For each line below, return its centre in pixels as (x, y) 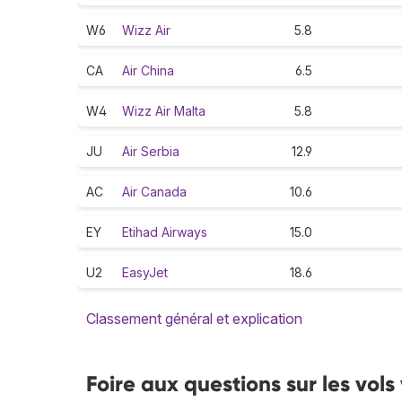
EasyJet (145, 273)
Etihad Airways (165, 232)
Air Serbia (151, 152)
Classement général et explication (194, 319)
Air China (148, 71)
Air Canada (154, 192)
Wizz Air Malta (164, 111)
